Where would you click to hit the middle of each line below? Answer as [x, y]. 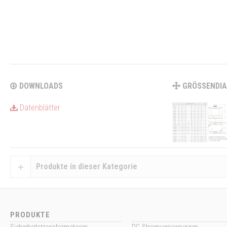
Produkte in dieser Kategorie [87, 167]
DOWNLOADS [40, 86]
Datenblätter [39, 107]
